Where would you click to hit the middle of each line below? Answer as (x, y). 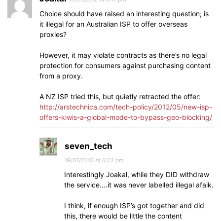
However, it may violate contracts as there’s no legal (123, 55)
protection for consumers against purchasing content (125, 65)
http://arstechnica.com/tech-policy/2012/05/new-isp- (126, 107)
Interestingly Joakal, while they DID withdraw (137, 174)
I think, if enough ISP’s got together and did (134, 205)
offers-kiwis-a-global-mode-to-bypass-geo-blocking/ (126, 117)
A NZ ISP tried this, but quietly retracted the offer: (120, 96)
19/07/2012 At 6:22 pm (94, 160)
